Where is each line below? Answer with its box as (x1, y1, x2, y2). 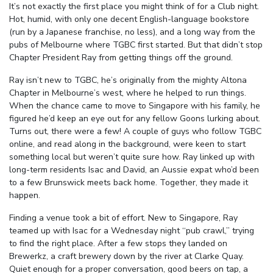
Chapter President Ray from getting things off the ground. (9, 52, 233, 64)
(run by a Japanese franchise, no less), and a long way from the (9, 26, 255, 38)
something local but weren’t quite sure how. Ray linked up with (9, 151, 255, 163)
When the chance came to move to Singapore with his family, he (9, 100, 260, 112)
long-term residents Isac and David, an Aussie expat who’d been (9, 164, 259, 176)
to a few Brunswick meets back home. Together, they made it (9, 177, 248, 189)
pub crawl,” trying (186, 225, 254, 237)
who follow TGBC (192, 126, 261, 138)
